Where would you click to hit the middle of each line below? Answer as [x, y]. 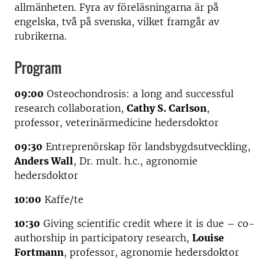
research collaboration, [71, 108]
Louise [208, 238]
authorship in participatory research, [103, 238]
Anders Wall [44, 161]
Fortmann [39, 252]
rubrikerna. [41, 36]
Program [38, 67]
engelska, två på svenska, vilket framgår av [117, 22]
